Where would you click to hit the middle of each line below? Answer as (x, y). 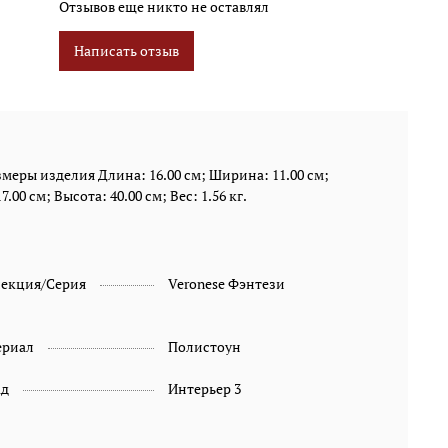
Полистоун (204, 346)
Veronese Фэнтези (226, 283)
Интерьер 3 (204, 388)
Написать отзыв (126, 50)
